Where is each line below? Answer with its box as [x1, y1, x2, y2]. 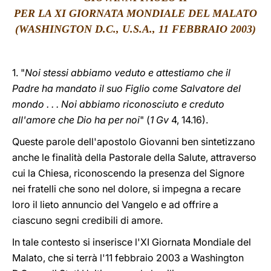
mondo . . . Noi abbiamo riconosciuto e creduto [12, 98, 224, 110]
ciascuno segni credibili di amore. [12, 214, 163, 226]
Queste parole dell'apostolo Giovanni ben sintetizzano [12, 135, 255, 148]
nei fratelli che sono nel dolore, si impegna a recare [12, 183, 241, 195]
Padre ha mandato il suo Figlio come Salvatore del [12, 82, 241, 94]
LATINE [192, 15, 223, 26]
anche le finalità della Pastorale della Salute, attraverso [12, 151, 256, 163]
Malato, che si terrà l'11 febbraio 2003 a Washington [12, 252, 244, 264]
